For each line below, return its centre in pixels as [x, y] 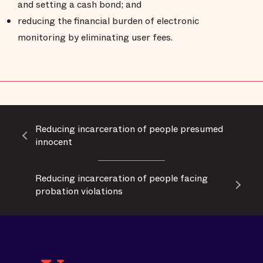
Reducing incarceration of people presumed [129, 129]
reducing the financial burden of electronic [108, 21]
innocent [54, 142]
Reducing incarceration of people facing [122, 178]
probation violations [79, 191]
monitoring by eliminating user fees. [95, 38]
